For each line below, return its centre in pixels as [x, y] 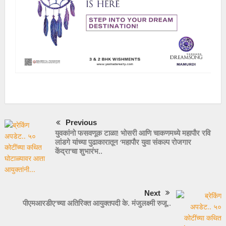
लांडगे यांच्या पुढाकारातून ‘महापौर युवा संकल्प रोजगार [123, 142]
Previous [81, 122]
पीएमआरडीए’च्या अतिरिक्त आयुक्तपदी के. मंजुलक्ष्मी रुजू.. [97, 203]
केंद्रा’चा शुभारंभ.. [78, 151]
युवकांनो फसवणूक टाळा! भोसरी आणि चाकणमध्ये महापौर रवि [132, 133]
